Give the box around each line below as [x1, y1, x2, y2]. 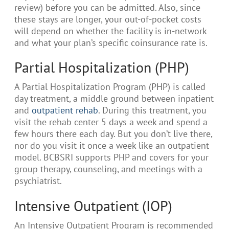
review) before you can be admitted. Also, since [14, 1, 200, 13]
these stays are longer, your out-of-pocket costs [14, 13, 201, 25]
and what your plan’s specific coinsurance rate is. [14, 36, 208, 49]
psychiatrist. [14, 175, 64, 187]
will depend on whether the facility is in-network [14, 25, 207, 37]
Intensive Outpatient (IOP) [14, 196, 172, 215]
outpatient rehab [32, 104, 98, 117]
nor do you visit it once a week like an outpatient [14, 140, 209, 152]
